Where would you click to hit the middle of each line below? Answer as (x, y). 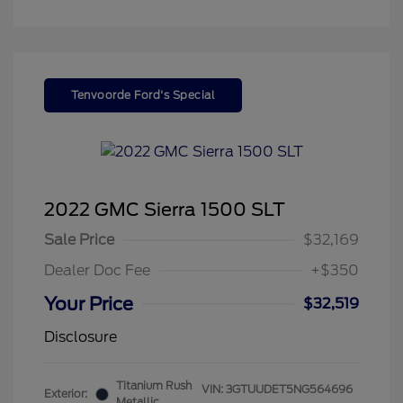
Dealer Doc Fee (97, 271)
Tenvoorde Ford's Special (143, 94)
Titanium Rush (154, 386)
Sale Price (79, 240)
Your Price (89, 304)
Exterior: (66, 394)
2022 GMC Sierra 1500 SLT (165, 210)
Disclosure (81, 337)
